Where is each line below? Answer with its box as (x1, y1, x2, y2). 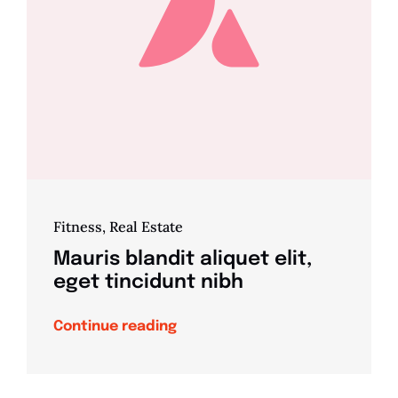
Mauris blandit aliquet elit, (52, 250, 312, 270)
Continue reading (52, 319, 177, 335)
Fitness (52, 218, 102, 236)
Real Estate (108, 218, 183, 236)
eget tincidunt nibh (52, 273, 243, 293)
